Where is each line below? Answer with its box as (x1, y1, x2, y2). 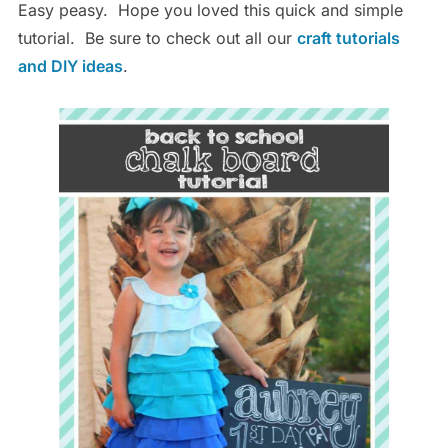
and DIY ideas (17, 55, 123, 76)
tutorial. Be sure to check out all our (17, 27, 297, 48)
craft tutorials (296, 27, 400, 48)
